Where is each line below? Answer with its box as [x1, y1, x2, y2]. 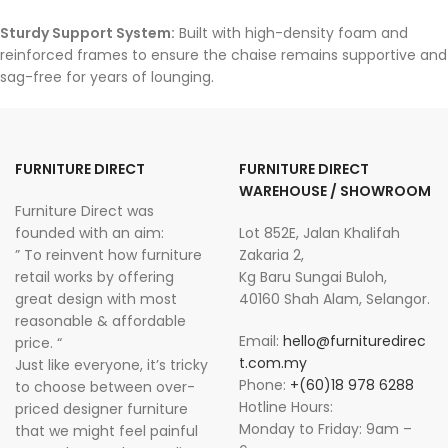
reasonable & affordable [15, 311, 186, 331]
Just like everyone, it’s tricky [15, 355, 208, 375]
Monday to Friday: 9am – [239, 419, 412, 439]
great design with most [15, 289, 177, 309]
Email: [239, 331, 283, 351]
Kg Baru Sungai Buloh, [239, 267, 387, 287]
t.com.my [239, 353, 307, 373]
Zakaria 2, [239, 245, 304, 265]
